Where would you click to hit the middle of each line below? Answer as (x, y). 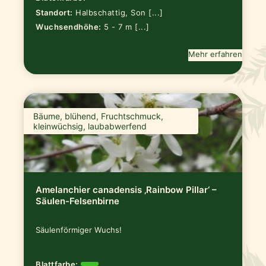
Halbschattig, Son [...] (119, 12)
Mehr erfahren (215, 54)
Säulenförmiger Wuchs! (79, 230)
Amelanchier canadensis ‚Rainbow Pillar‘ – (126, 190)
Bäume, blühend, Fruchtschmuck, (99, 116)
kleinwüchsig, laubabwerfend (90, 126)
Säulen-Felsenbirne (78, 201)
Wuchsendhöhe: (69, 27)
